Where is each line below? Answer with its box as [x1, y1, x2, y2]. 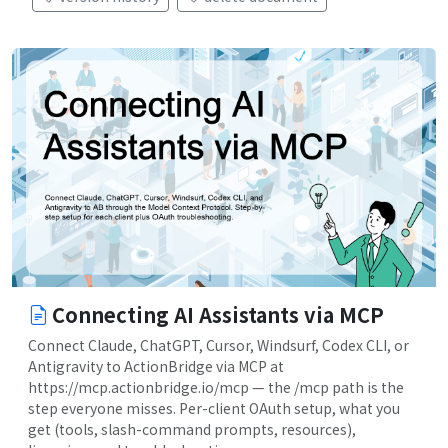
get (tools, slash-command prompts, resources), [28, 418, 356, 439]
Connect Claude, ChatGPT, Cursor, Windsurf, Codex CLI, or [28, 334, 409, 355]
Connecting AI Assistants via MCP [52, 299, 384, 329]
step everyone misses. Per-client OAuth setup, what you [28, 397, 400, 418]
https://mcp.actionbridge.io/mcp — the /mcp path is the [28, 376, 404, 397]
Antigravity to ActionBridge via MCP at [28, 355, 284, 376]
